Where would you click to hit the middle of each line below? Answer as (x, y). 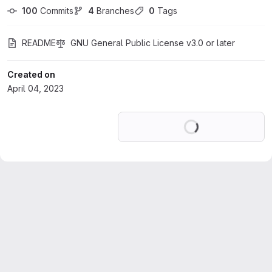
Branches (114, 11)
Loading (214, 119)
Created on (31, 74)
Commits (56, 11)
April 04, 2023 (36, 88)
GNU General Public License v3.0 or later (153, 43)
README (39, 43)
